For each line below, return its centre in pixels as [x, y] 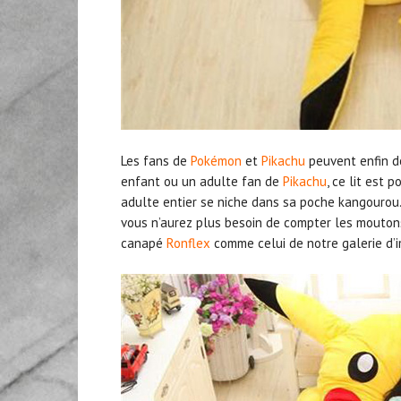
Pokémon [216, 160]
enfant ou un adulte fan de [202, 181]
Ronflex [188, 243]
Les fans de [156, 160]
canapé [144, 243]
